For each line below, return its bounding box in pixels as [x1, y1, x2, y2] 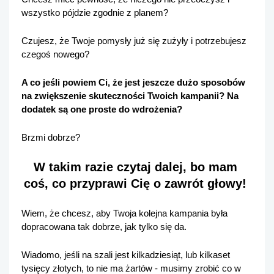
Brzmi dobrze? [21, 132, 83, 143]
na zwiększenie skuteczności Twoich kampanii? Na [21, 91, 239, 101]
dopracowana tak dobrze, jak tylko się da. [21, 221, 189, 232]
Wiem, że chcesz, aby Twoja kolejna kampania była [21, 208, 228, 218]
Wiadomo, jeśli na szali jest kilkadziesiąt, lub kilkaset [21, 250, 230, 260]
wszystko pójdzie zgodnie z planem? [21, 7, 168, 18]
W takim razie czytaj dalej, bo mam [33, 160, 237, 174]
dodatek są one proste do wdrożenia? [21, 104, 182, 114]
